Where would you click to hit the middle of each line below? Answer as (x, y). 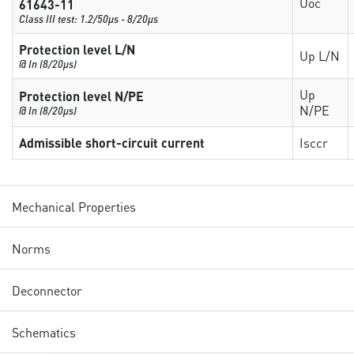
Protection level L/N (77, 49)
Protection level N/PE (82, 96)
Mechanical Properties (74, 206)
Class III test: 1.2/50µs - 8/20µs (89, 19)
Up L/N (320, 56)
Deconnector (47, 290)
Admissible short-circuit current (112, 143)
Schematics (44, 332)
